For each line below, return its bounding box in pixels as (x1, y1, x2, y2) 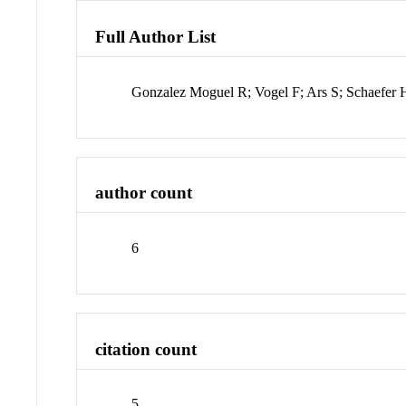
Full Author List (95, 26, 217, 46)
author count (95, 183, 193, 203)
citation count (95, 339, 198, 359)
